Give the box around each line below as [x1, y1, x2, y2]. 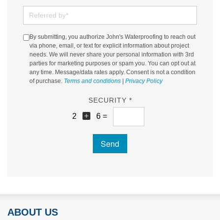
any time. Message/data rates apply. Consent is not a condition [29, 69, 195, 76]
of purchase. [29, 78, 64, 85]
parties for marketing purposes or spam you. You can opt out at [29, 60, 195, 67]
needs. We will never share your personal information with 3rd [29, 51, 194, 58]
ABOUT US [7, 206, 58, 218]
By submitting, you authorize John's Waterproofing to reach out [29, 33, 195, 41]
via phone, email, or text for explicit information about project [29, 42, 189, 50]
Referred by [23, 8, 59, 16]
